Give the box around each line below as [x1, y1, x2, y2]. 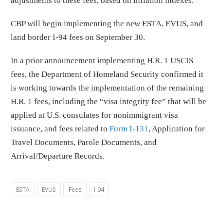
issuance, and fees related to [11, 124, 110, 133]
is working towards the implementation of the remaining [11, 83, 204, 92]
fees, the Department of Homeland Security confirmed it [11, 70, 204, 79]
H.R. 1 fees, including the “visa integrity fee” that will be [11, 97, 207, 106]
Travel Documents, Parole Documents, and [11, 138, 157, 147]
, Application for [148, 124, 205, 133]
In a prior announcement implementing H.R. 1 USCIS [11, 56, 194, 65]
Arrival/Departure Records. [11, 151, 105, 161]
